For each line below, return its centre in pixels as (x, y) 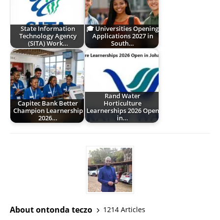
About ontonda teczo (51, 209)
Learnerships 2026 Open (123, 111)
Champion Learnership (48, 111)
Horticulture (123, 104)
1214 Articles (124, 210)
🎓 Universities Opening (123, 29)
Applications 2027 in (123, 36)
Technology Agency (48, 36)
